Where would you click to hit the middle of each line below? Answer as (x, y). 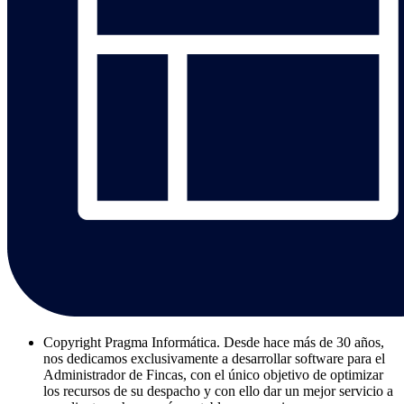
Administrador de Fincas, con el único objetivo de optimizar (213, 374)
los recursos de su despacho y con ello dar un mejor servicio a (218, 390)
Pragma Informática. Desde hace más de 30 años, (244, 342)
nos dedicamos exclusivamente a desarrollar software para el (214, 358)
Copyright (72, 342)
